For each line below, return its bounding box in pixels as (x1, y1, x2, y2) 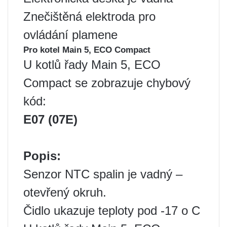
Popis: (23, 149, 61, 163)
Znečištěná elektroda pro (23, 10, 156, 23)
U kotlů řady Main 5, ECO (23, 58, 161, 71)
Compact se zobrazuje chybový (23, 76, 191, 90)
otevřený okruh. (23, 185, 106, 199)
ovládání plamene (23, 28, 118, 42)
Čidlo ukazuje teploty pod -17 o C (23, 204, 200, 217)
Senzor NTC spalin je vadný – (23, 167, 182, 181)
